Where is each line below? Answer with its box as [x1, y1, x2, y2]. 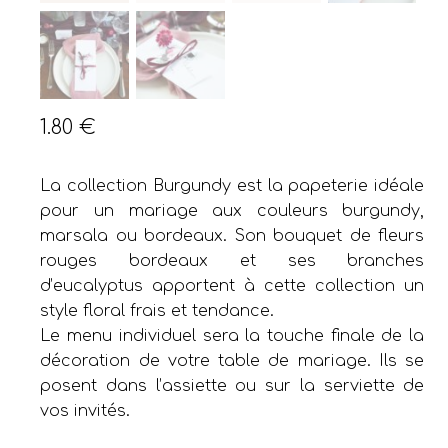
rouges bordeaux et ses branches [40, 251, 425, 270]
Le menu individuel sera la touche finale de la [40, 326, 425, 345]
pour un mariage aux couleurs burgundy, [40, 201, 425, 220]
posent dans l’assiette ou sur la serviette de [40, 376, 425, 395]
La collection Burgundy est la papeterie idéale [40, 176, 425, 195]
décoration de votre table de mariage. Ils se [40, 351, 425, 370]
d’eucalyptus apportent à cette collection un [40, 276, 425, 295]
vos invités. [40, 401, 131, 420]
